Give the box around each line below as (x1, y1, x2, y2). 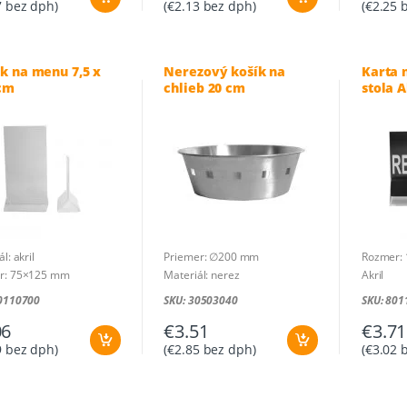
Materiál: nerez (164, 266, 240, 283)
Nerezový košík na (164, 62, 286, 80)
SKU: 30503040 (164, 292, 238, 308)
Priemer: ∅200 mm (164, 248, 260, 264)
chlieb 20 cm (164, 78, 245, 96)
